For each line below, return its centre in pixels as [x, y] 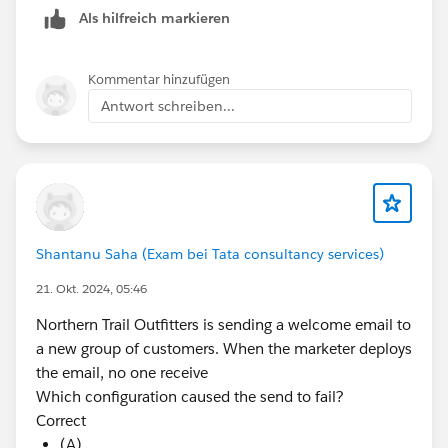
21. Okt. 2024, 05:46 [91, 289]
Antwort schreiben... [168, 106]
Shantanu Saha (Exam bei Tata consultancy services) [210, 254]
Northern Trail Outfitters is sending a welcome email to [223, 325]
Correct [61, 421]
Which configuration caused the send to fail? [190, 397]
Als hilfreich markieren [154, 18]
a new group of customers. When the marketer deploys [224, 349]
